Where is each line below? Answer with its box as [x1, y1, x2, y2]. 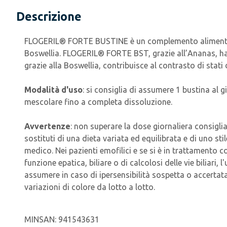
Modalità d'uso [24, 85, 83, 94]
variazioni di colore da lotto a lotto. [24, 182, 155, 192]
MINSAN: [24, 215, 58, 224]
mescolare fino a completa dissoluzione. [24, 97, 172, 106]
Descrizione [16, 10, 82, 23]
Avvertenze [24, 122, 70, 131]
